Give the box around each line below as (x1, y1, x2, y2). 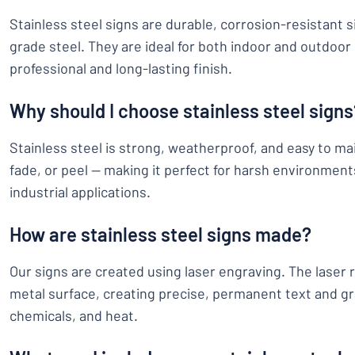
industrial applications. (10, 183, 151, 200)
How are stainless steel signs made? (10, 223, 311, 246)
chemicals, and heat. (10, 307, 138, 324)
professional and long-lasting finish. (10, 59, 232, 77)
